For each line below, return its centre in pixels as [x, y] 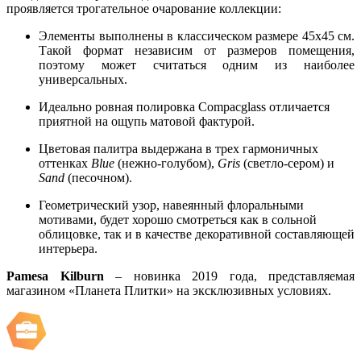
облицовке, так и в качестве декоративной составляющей [197, 234]
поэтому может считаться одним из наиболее [197, 65]
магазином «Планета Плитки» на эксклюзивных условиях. [169, 291]
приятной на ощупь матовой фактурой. [147, 122]
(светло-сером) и [287, 164]
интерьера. [68, 249]
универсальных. [83, 80]
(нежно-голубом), [168, 164]
